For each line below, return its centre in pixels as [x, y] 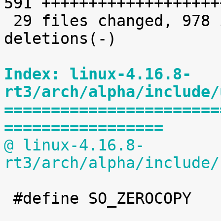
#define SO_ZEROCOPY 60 [9, 198]
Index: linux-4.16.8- [98, 74]
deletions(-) [60, 38]
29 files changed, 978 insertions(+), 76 [9, 21]
